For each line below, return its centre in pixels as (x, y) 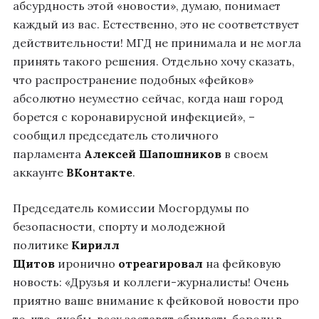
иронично (87, 264)
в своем (245, 154)
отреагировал (161, 264)
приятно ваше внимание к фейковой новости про (156, 301)
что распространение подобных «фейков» (133, 80)
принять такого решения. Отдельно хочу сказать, (154, 62)
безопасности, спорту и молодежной (119, 227)
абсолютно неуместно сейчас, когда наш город (148, 99)
